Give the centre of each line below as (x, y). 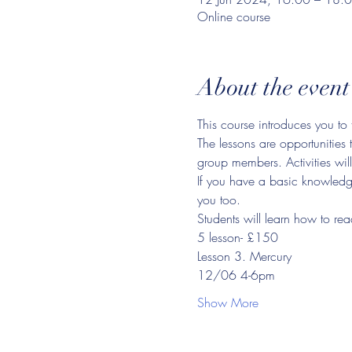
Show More (227, 302)
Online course (233, 16)
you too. (218, 200)
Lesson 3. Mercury (244, 256)
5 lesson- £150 (237, 237)
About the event (273, 88)
